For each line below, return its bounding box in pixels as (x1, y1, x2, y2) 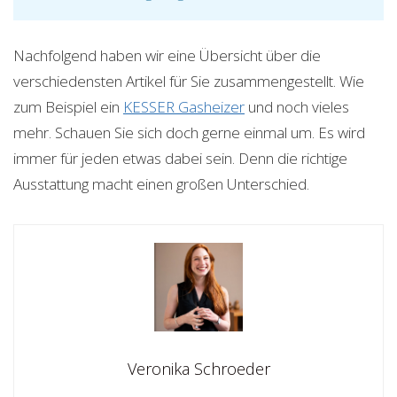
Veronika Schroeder (127, 358, 270, 380)
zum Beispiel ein (13, 97, 123, 118)
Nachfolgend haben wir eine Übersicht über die (13, 45, 321, 66)
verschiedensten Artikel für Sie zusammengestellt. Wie (13, 71, 364, 92)
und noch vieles (245, 97, 349, 118)
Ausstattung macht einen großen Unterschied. (13, 174, 309, 195)
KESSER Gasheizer (123, 97, 245, 118)
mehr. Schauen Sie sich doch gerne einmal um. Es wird (13, 122, 365, 144)
